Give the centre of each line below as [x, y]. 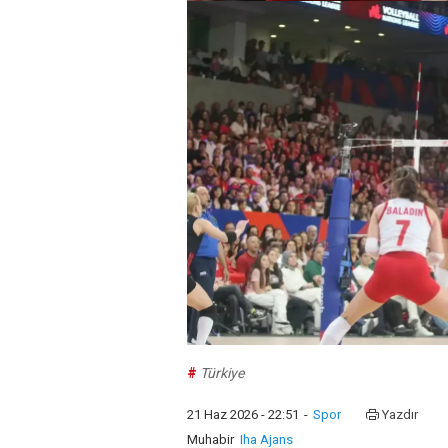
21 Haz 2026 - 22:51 [243, 415]
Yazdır [400, 415]
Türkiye [222, 373]
